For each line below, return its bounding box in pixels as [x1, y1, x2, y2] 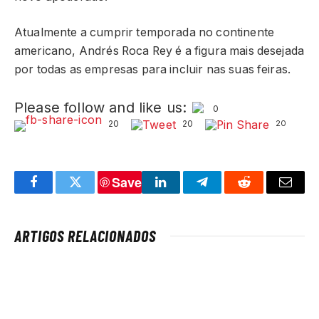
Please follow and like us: [14, 99, 187, 117]
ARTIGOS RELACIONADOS [14, 226, 156, 245]
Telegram [201, 186, 250, 199]
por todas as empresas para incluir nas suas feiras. [14, 63, 291, 77]
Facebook [32, 186, 83, 199]
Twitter [74, 186, 112, 199]
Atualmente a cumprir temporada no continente [14, 26, 275, 40]
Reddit [243, 186, 277, 199]
